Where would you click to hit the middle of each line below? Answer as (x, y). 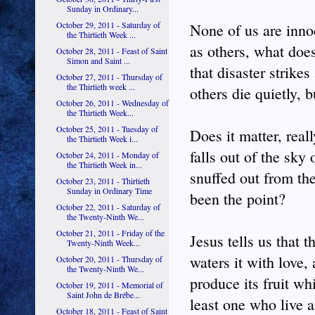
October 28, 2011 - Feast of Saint (111, 51)
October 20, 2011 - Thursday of (109, 259)
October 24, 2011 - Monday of (107, 155)
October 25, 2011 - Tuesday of (107, 129)
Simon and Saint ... (98, 60)
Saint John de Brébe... (103, 295)
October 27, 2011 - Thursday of (109, 77)
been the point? (238, 199)
